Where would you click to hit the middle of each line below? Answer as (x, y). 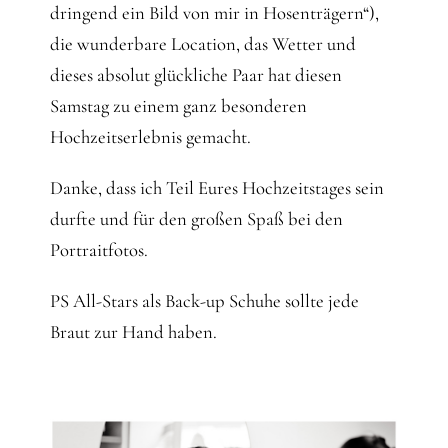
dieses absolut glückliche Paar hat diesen (195, 75)
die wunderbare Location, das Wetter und (202, 44)
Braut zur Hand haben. (133, 332)
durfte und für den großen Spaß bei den (196, 219)
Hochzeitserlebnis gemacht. (150, 137)
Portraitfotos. (98, 250)
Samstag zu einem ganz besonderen (178, 106)
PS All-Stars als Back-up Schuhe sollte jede (204, 301)
